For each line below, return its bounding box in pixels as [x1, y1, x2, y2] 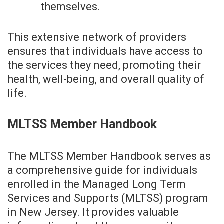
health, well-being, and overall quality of [7, 73, 204, 86]
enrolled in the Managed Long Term [7, 178, 186, 191]
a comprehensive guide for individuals [7, 164, 197, 177]
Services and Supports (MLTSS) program [7, 192, 208, 205]
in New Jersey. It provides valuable [7, 206, 179, 219]
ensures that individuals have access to [7, 45, 203, 58]
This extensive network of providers [7, 31, 186, 44]
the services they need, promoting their [7, 59, 201, 72]
